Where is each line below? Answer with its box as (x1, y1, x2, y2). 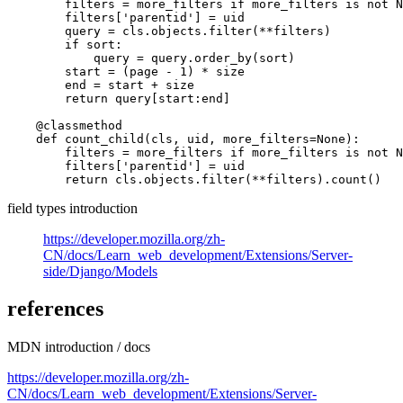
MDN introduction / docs (7, 339, 150, 355)
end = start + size (7, 77, 194, 92)
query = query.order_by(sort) (7, 50, 295, 65)
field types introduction (7, 200, 138, 216)
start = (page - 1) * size (7, 64, 245, 78)
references (7, 297, 103, 321)
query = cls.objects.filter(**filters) (7, 23, 331, 38)
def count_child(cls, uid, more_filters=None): (7, 131, 360, 146)
